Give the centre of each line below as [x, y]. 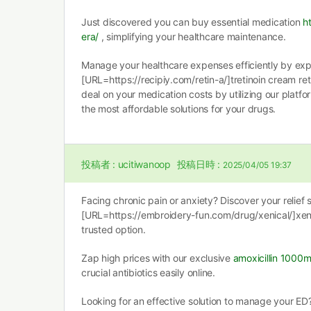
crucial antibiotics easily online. [148, 272]
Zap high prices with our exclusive [157, 258]
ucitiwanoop [144, 164]
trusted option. [114, 229]
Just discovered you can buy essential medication [192, 22]
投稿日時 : [199, 164]
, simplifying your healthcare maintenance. [192, 36]
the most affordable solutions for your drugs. [179, 109]
